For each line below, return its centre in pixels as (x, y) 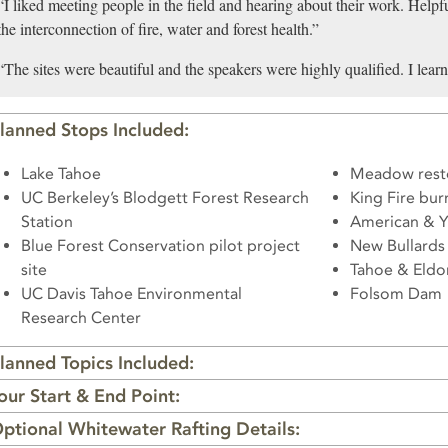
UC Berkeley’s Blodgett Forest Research (165, 198)
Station (47, 222)
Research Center (81, 318)
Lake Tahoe (61, 174)
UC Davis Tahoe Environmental (131, 294)
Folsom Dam (396, 294)
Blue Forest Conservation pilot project (160, 246)
